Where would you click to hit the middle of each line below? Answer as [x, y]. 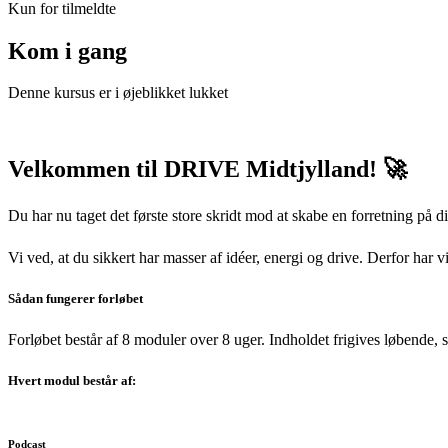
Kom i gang [67, 50]
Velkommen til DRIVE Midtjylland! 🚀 [207, 169]
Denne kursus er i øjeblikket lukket [118, 93]
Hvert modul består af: [72, 381]
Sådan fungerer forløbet [75, 299]
